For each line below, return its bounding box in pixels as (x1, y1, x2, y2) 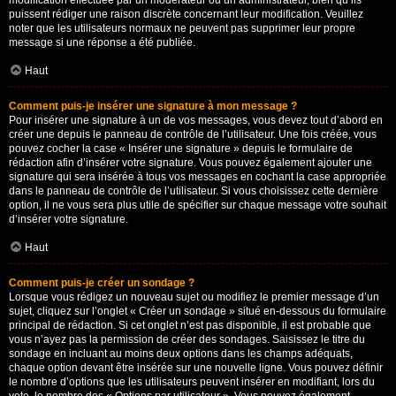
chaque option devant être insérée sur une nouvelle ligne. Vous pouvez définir (9, 362, 383, 374)
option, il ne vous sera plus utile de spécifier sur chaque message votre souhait (9, 199, 386, 211)
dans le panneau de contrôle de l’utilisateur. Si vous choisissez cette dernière (9, 185, 378, 197)
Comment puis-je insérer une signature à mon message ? (9, 100, 297, 112)
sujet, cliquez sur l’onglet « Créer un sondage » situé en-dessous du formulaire (9, 305, 386, 317)
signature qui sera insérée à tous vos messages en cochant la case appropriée (9, 171, 386, 183)
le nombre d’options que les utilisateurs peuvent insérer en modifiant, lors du (9, 376, 375, 388)
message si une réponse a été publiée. (9, 36, 195, 49)
